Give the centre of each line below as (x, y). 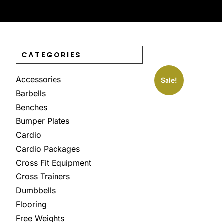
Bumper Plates (43, 121)
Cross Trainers (43, 177)
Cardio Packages (48, 149)
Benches (31, 107)
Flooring (31, 204)
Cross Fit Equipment (54, 163)
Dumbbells (36, 191)
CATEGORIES (51, 55)
